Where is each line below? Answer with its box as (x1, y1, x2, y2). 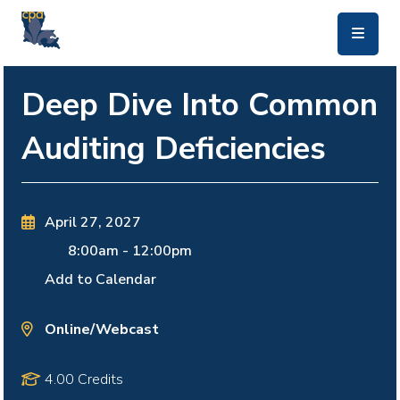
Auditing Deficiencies (21, 126, 326, 170)
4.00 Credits (44, 370, 123, 390)
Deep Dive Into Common (21, 82, 378, 126)
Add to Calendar (44, 270, 156, 290)
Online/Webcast (44, 319, 159, 340)
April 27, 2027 (44, 212, 141, 233)
